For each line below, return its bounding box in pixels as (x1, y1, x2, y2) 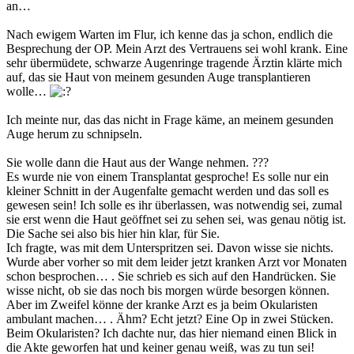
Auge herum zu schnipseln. (6, 127, 142, 141)
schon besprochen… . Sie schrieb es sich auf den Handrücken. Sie (6, 269, 336, 284)
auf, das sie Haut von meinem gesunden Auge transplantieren (6, 70, 311, 85)
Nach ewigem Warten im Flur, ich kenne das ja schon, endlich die (6, 28, 333, 42)
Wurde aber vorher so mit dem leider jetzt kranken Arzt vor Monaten (6, 255, 347, 269)
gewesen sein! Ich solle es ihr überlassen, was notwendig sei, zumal (6, 198, 342, 213)
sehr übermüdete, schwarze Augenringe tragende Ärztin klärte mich (6, 56, 342, 70)
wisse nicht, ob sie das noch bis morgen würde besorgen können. (6, 284, 330, 298)
